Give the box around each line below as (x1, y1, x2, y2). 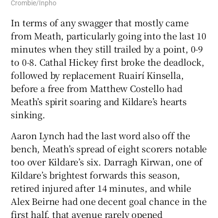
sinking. (11, 108, 45, 121)
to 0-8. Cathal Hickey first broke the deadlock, (11, 55, 205, 68)
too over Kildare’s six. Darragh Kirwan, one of (11, 155, 203, 168)
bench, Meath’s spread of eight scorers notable (11, 142, 207, 155)
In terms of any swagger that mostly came (11, 16, 189, 29)
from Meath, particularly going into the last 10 (11, 29, 207, 42)
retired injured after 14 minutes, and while (11, 181, 191, 194)
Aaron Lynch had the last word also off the (11, 128, 191, 142)
